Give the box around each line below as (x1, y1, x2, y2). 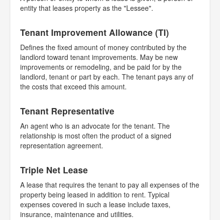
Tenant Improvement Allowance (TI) (20, 26, 169, 38)
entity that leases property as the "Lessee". (20, 3, 153, 13)
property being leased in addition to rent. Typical (20, 190, 169, 199)
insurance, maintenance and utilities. (20, 209, 134, 219)
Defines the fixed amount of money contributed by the (20, 42, 187, 52)
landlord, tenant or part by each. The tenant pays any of (20, 72, 193, 82)
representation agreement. (20, 140, 105, 150)
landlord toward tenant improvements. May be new (20, 52, 178, 62)
